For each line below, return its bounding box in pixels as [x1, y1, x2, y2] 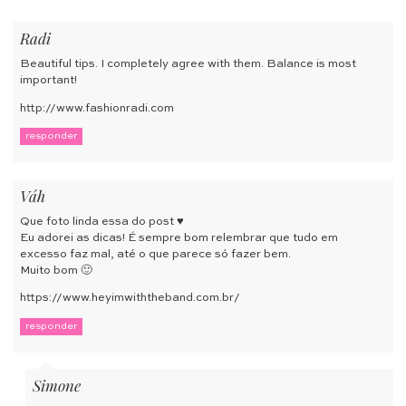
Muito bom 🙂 [20, 264, 92, 276]
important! [20, 74, 77, 87]
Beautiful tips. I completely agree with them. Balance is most [20, 58, 356, 71]
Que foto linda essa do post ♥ [20, 215, 184, 227]
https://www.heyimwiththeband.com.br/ [20, 292, 240, 304]
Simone [33, 374, 81, 395]
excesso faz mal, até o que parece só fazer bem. [20, 247, 291, 260]
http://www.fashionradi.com [20, 101, 174, 114]
